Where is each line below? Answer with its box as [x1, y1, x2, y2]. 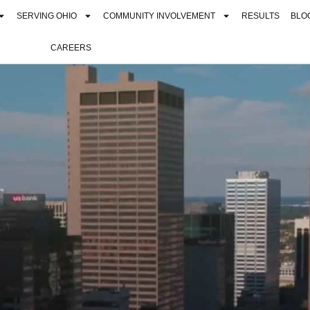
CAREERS [50, 43, 91, 53]
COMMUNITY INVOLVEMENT [103, 11, 216, 21]
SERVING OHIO [17, 11, 77, 21]
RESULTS [241, 11, 280, 21]
